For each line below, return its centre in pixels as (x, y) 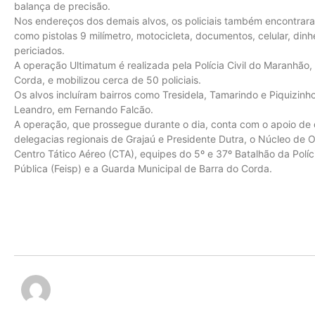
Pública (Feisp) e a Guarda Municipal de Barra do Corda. (143, 168)
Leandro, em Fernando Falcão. (85, 109)
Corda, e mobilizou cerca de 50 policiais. (108, 80)
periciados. (39, 50)
